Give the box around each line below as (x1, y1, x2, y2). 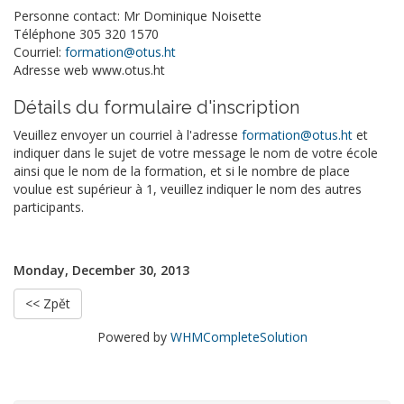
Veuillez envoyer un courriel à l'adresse (14, 126, 242, 143)
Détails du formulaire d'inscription (14, 96, 299, 118)
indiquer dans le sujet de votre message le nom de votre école (14, 144, 378, 161)
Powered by (96, 328, 170, 345)
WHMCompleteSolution (170, 328, 308, 345)
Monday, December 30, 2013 (14, 262, 189, 279)
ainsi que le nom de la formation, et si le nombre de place (14, 162, 350, 179)
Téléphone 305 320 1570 (14, 25, 159, 42)
